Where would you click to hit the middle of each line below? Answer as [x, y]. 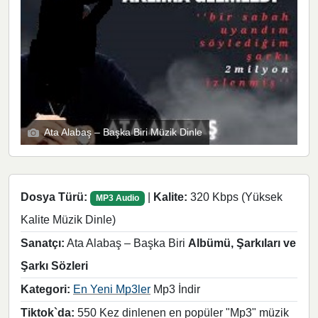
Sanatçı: [43, 243]
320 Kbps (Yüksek [235, 197]
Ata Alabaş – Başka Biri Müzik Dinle [123, 132]
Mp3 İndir [175, 290]
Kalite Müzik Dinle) [68, 220]
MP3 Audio [117, 198]
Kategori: [45, 290]
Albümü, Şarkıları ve [242, 243]
